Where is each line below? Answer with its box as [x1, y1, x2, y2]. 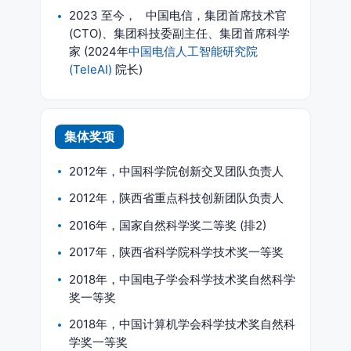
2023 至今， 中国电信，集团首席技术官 [69, 8, 287, 23]
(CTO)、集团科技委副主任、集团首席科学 [69, 26, 290, 41]
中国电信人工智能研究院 [128, 44, 258, 59]
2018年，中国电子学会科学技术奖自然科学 [69, 271, 295, 287]
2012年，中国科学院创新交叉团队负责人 [69, 163, 284, 179]
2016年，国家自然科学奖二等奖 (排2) [69, 217, 266, 233]
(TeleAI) [69, 62, 112, 77]
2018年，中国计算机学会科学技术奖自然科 [69, 317, 295, 331]
